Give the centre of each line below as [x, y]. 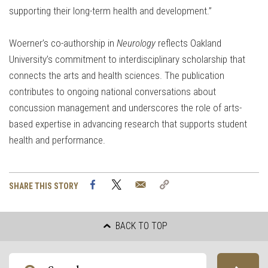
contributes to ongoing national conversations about [112, 92]
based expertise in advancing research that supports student [128, 124]
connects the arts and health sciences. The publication [117, 76]
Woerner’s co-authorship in [63, 43]
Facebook [122, 184]
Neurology [136, 43]
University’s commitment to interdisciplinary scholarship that [127, 60]
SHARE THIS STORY [44, 186]
